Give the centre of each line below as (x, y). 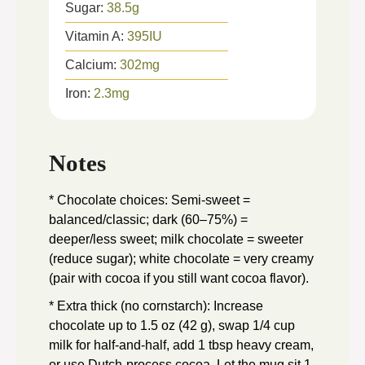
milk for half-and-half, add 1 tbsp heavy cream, (181, 345)
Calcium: (92, 65)
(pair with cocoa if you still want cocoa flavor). (179, 278)
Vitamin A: (96, 37)
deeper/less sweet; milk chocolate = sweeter (176, 239)
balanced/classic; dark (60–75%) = (148, 219)
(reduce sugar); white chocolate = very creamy (181, 258)
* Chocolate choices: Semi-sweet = (150, 200)
